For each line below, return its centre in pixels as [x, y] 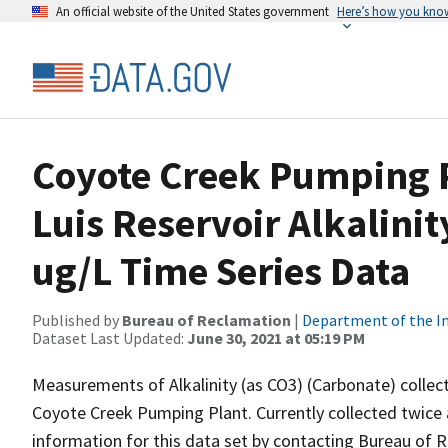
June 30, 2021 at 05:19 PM [276, 338]
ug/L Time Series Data [221, 271]
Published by [77, 320]
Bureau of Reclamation [206, 320]
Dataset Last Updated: [109, 338]
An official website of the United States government [192, 11]
